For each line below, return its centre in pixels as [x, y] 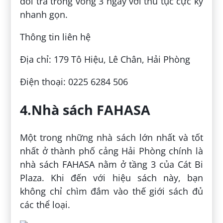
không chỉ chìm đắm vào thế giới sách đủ [111, 191]
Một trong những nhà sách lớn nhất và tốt [111, 138]
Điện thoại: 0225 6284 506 [74, 82]
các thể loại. [45, 205]
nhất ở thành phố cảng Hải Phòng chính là [111, 151]
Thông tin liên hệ [56, 37]
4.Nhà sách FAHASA [85, 110]
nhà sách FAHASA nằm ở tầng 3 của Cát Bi [111, 165]
